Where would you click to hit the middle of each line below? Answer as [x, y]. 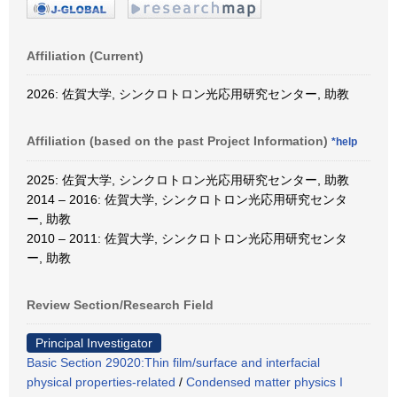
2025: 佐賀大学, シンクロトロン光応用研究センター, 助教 [188, 179]
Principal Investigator [94, 343]
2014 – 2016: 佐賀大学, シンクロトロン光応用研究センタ [187, 199]
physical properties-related [101, 381]
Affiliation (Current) [85, 55]
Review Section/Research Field [120, 304]
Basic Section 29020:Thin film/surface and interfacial [173, 362]
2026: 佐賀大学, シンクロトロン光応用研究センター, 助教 [188, 93]
